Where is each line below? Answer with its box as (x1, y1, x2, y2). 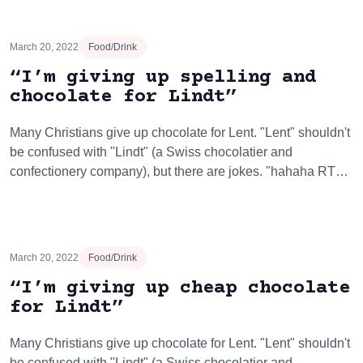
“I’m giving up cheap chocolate (10, 277, 350, 299)
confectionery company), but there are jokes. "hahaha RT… (10, 164, 348, 178)
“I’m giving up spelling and (10, 66, 316, 88)
